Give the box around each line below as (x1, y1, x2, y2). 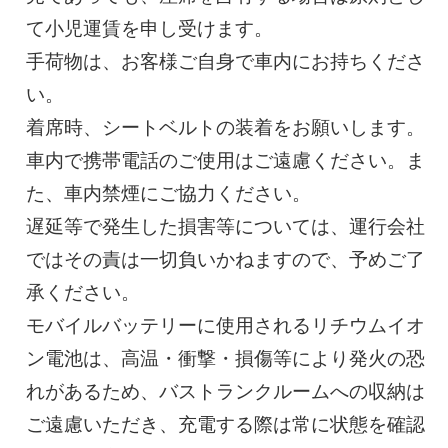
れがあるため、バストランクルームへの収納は (26, 381, 426, 403)
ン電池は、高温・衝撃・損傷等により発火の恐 (26, 348, 426, 370)
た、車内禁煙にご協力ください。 (26, 183, 312, 205)
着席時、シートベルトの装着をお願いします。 (26, 117, 426, 139)
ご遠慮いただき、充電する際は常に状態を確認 (26, 414, 426, 436)
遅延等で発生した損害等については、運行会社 (26, 216, 426, 238)
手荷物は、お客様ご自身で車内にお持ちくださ (26, 51, 426, 73)
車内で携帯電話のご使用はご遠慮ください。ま (26, 150, 426, 172)
